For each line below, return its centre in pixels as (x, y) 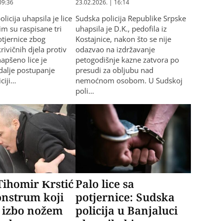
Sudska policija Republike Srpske (130, 18)
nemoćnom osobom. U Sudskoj (129, 80)
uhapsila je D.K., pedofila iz (121, 28)
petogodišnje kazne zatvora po (127, 59)
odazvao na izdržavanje (115, 49)
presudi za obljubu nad (114, 70)
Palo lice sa (105, 184)
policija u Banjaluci (126, 210)
